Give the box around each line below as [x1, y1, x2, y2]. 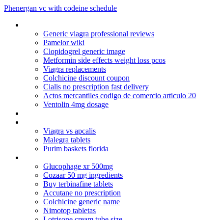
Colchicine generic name [43, 197, 120, 206]
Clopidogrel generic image [43, 47, 125, 55]
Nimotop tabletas [43, 206, 96, 215]
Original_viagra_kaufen [24, 109, 94, 118]
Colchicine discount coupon [43, 74, 130, 82]
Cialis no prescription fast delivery [43, 82, 149, 91]
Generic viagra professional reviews [43, 29, 154, 38]
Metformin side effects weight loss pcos [43, 56, 165, 64]
